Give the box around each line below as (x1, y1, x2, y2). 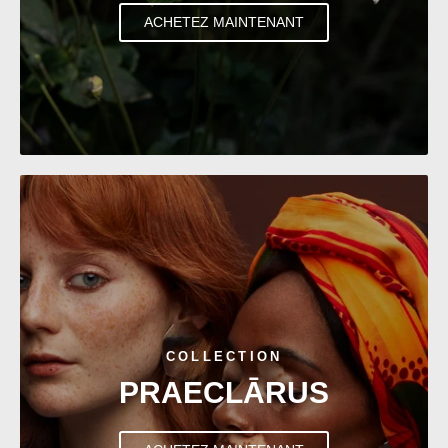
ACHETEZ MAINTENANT (144, 14, 304, 31)
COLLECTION (165, 349, 283, 365)
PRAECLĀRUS (119, 376, 329, 410)
